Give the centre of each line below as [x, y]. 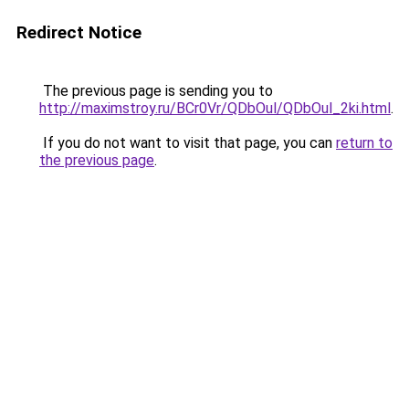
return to [364, 143]
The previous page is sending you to [156, 91]
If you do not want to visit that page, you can [188, 143]
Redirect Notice [79, 32]
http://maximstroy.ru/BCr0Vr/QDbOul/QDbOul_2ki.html [215, 108]
